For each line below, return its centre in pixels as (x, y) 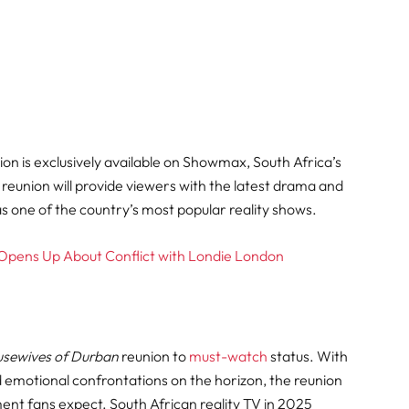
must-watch (229, 357)
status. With (308, 357)
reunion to (154, 357)
